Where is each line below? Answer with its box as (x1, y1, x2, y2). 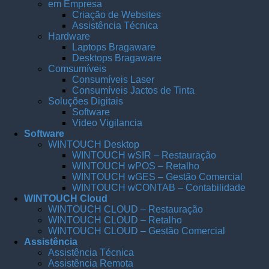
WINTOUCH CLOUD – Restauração (48, 204, 203, 215)
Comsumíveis (48, 64, 106, 74)
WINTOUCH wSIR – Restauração (72, 150, 216, 161)
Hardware (48, 31, 90, 42)
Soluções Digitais (48, 96, 123, 107)
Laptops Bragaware (72, 42, 156, 53)
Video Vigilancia (72, 118, 142, 128)
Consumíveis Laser (72, 74, 154, 85)
